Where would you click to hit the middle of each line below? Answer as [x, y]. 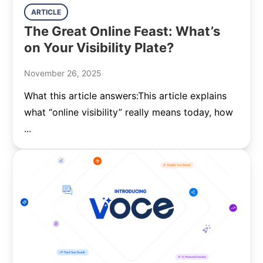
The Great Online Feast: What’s [122, 31]
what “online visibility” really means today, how [129, 112]
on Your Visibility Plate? [99, 48]
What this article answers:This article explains [125, 96]
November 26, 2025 [63, 73]
